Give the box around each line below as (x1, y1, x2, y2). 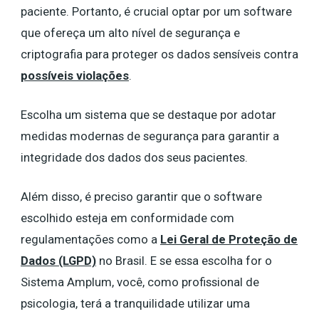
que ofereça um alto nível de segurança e (21, 26, 240, 40)
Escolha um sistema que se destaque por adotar (21, 108, 276, 122)
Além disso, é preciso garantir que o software (21, 189, 262, 204)
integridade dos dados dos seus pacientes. (21, 150, 253, 164)
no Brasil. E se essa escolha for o (99, 253, 272, 268)
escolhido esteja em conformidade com (21, 211, 234, 225)
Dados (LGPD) (21, 253, 96, 268)
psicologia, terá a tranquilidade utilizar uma (21, 296, 250, 310)
